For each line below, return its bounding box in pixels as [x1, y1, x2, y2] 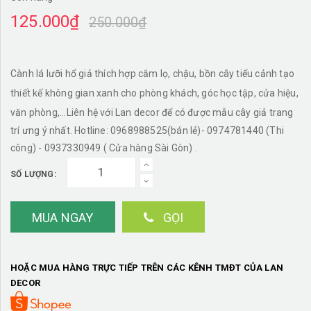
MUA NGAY [32, 210, 94, 225]
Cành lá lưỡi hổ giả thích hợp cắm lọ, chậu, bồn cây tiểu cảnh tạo [10, 67, 295, 79]
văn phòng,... [10, 106, 67, 118]
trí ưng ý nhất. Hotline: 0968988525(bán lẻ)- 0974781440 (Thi [10, 124, 284, 136]
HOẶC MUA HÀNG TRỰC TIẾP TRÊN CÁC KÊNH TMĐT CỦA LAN [10, 262, 284, 273]
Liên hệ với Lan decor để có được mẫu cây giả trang [66, 106, 294, 118]
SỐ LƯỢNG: [10, 169, 56, 179]
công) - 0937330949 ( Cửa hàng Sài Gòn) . [10, 142, 200, 153]
